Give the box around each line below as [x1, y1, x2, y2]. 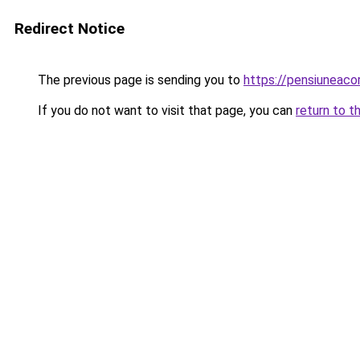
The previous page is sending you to [35, 72, 243, 88]
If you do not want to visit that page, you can [35, 103, 296, 118]
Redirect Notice [14, 19, 125, 38]
